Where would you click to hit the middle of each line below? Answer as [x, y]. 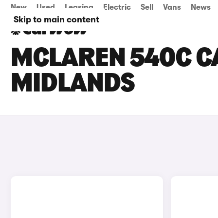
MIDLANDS [73, 85]
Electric [117, 7]
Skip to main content [56, 19]
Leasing [79, 7]
